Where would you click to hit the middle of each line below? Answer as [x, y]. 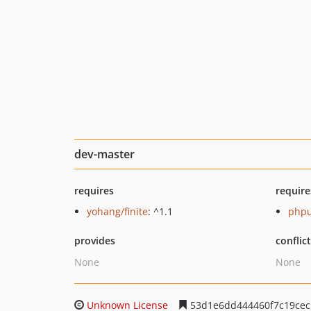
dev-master [104, 154]
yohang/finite [117, 211]
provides [95, 241]
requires [94, 191]
